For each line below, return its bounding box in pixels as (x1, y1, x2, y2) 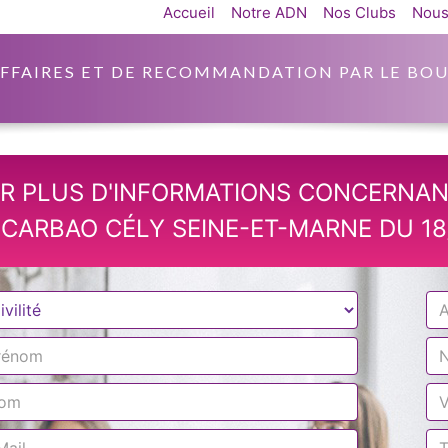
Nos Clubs (323, 3, 396, 22)
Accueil (163, 3, 215, 22)
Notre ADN (231, 3, 307, 22)
